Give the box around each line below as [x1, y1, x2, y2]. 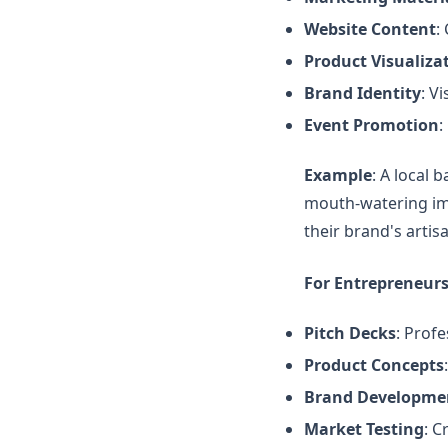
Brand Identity [304, 82, 421, 104]
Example [304, 164, 372, 186]
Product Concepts [304, 354, 444, 376]
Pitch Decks [304, 322, 396, 344]
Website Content [304, 18, 436, 40]
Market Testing [304, 418, 424, 440]
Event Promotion [304, 114, 439, 136]
